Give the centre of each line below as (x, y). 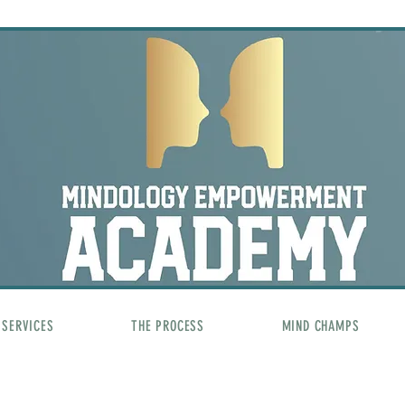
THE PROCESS (168, 326)
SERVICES (28, 326)
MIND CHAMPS (320, 326)
